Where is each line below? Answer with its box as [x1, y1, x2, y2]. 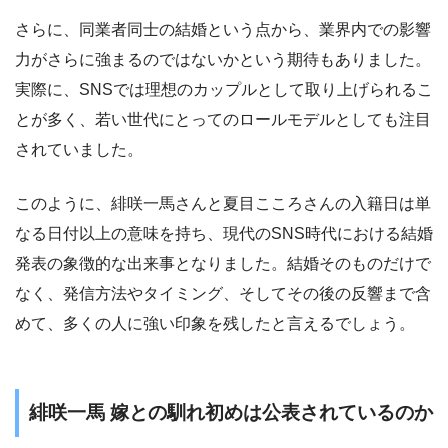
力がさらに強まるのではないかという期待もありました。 [15, 51, 431, 69]
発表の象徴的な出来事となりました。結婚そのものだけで [15, 255, 431, 273]
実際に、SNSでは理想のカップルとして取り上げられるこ [15, 81, 433, 99]
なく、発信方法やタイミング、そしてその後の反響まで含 [15, 285, 431, 303]
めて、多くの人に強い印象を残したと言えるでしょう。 [15, 315, 415, 333]
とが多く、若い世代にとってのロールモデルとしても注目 [15, 111, 431, 129]
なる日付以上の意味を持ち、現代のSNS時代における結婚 [15, 225, 433, 243]
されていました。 [15, 141, 143, 159]
